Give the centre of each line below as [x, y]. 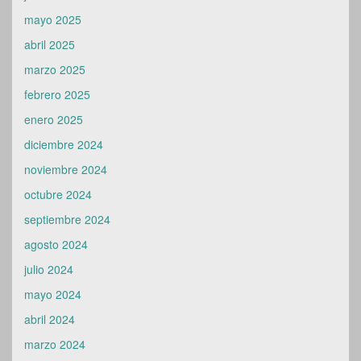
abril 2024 [50, 319]
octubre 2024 [58, 194]
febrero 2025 [57, 94]
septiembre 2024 [67, 219]
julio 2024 [49, 269]
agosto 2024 [56, 244]
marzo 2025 [55, 69]
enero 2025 [54, 119]
